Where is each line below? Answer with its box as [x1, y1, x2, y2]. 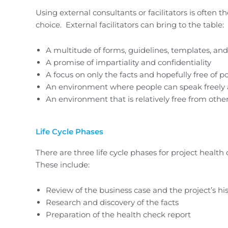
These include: [36, 159, 90, 169]
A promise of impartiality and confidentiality [46, 58, 211, 68]
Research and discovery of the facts [46, 197, 179, 207]
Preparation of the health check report [46, 209, 191, 219]
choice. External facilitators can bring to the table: [36, 19, 224, 30]
